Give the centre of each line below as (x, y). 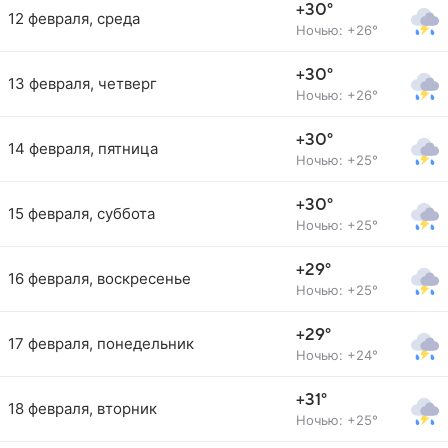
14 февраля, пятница (83, 148)
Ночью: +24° (337, 355)
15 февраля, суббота (81, 213)
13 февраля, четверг (82, 83)
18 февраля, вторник (82, 408)
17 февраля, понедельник (101, 343)
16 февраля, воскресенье (99, 278)
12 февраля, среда (74, 18)
